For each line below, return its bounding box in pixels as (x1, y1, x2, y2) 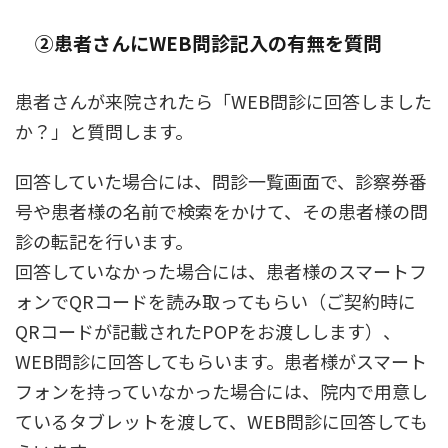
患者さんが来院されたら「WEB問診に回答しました (15, 88, 432, 115)
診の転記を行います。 (15, 228, 193, 255)
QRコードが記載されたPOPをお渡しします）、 (15, 318, 401, 345)
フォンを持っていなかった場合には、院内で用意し (15, 378, 428, 405)
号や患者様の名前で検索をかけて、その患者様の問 (15, 198, 428, 225)
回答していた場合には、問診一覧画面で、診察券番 (15, 168, 427, 195)
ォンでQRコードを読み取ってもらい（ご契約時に (15, 288, 416, 315)
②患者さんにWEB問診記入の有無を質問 (35, 29, 382, 57)
